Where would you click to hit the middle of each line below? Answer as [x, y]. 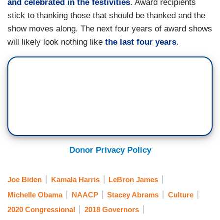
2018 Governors [111, 209]
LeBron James [133, 180]
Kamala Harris [75, 180]
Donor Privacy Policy [110, 150]
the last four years [141, 42]
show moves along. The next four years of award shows [110, 28]
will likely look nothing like [56, 42]
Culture [180, 194]
